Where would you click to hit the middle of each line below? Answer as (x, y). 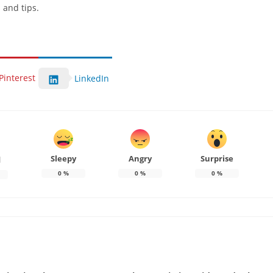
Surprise (217, 159)
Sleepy (63, 159)
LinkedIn (92, 79)
